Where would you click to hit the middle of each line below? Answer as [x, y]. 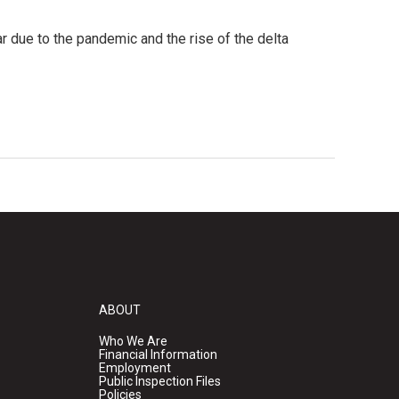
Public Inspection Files [159, 382]
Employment [134, 368]
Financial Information [158, 355]
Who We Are [133, 342]
